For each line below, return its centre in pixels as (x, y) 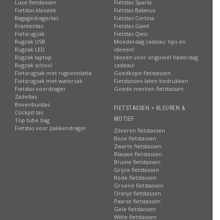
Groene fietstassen (138, 185)
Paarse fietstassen (137, 201)
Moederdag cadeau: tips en (150, 41)
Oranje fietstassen (137, 193)
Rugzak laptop (33, 57)
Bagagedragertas (37, 18)
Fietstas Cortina (134, 18)
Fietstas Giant (131, 26)
